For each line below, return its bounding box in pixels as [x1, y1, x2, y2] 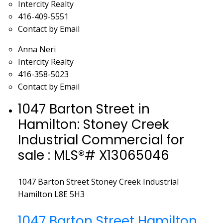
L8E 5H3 [54, 189, 85, 200]
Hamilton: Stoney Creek [17, 115, 169, 134]
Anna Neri [17, 44, 56, 55]
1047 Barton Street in [17, 100, 150, 118]
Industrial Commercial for [17, 130, 184, 149]
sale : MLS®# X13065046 [17, 146, 169, 165]
